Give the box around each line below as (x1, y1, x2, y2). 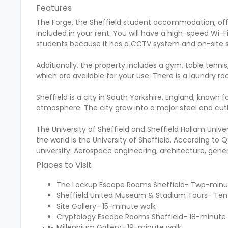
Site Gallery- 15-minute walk (56, 201, 156, 211)
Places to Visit (36, 159, 92, 171)
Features (36, 2, 72, 14)
